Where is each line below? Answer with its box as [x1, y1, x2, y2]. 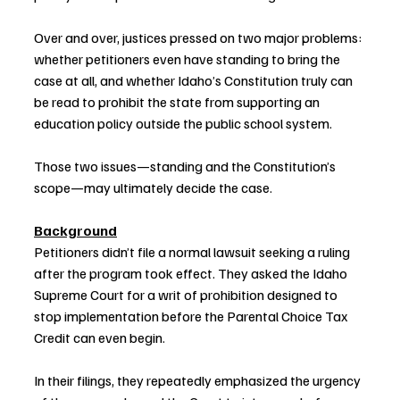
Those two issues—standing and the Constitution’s [34, 157, 338, 176]
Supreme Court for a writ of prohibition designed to [34, 286, 340, 304]
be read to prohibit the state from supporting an [34, 93, 322, 112]
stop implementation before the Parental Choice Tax [34, 307, 350, 326]
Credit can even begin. [34, 329, 165, 347]
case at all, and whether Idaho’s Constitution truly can [34, 71, 355, 90]
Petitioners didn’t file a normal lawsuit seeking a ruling [34, 243, 353, 262]
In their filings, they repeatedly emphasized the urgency [34, 371, 363, 390]
